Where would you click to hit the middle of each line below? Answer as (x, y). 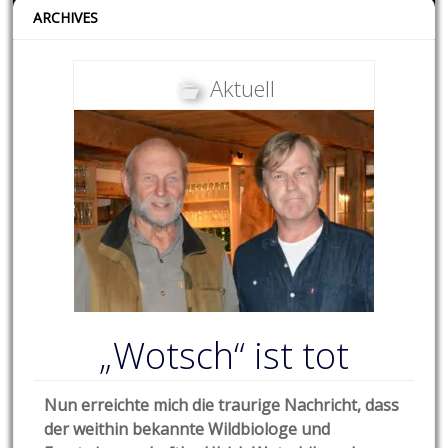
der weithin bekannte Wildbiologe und (187, 429)
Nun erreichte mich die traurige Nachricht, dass (222, 405)
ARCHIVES (66, 18)
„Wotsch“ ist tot (223, 356)
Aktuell (242, 88)
